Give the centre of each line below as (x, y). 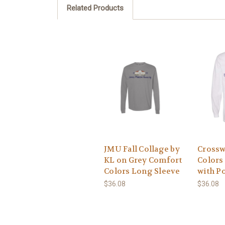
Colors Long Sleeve (142, 172)
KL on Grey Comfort (143, 160)
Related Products (95, 8)
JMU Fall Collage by (142, 149)
